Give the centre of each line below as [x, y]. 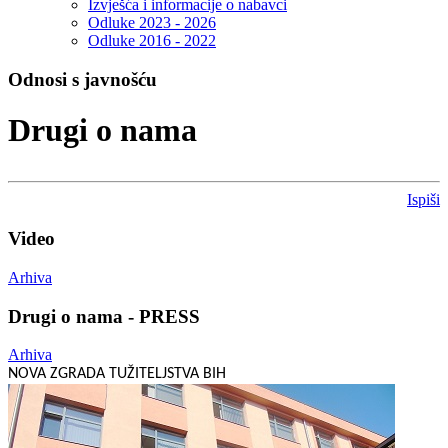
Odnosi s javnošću [82, 80]
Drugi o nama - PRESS [104, 316]
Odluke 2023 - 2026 [152, 23]
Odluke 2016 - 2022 [152, 41]
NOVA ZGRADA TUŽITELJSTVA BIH [117, 374]
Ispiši [423, 200]
